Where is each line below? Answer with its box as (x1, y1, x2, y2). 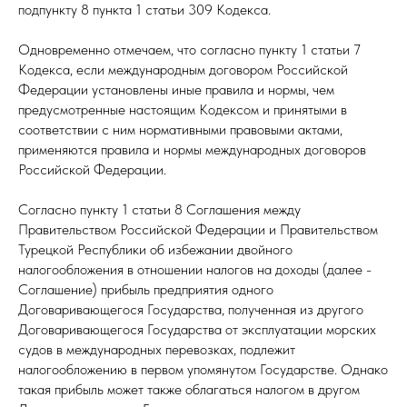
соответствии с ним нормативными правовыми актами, (18, 121, 342, 138)
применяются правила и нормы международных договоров (18, 141, 366, 158)
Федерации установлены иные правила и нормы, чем (18, 81, 334, 98)
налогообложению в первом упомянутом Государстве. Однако (18, 361, 388, 378)
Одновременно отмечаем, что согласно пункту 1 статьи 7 (18, 41, 361, 58)
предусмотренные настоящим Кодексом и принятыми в (18, 101, 347, 118)
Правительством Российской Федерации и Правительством (18, 221, 378, 238)
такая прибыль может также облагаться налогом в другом (18, 381, 360, 398)
